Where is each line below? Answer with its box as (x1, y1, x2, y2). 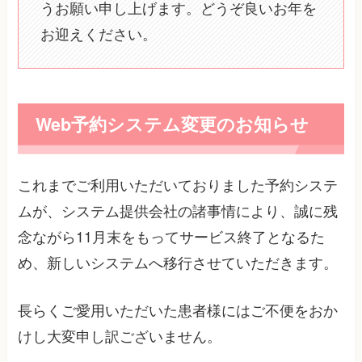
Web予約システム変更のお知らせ (35, 111, 309, 137)
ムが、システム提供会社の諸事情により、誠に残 (18, 199, 339, 221)
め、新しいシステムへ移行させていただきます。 (18, 250, 339, 272)
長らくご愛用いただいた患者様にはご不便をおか (18, 298, 339, 320)
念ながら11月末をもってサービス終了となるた (18, 225, 326, 246)
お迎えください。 (40, 23, 158, 44)
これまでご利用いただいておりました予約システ (18, 173, 339, 195)
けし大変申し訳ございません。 (18, 324, 222, 346)
